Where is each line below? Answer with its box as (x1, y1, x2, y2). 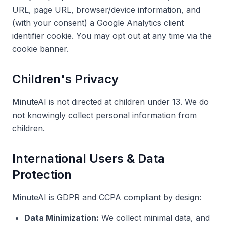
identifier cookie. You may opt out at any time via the (12, 31, 212, 41)
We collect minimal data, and (99, 213, 210, 223)
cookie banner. (12, 44, 69, 54)
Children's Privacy (12, 72, 119, 86)
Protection (12, 167, 72, 182)
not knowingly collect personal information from (12, 110, 197, 120)
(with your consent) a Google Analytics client (12, 18, 184, 28)
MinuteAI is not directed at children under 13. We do (12, 97, 209, 107)
